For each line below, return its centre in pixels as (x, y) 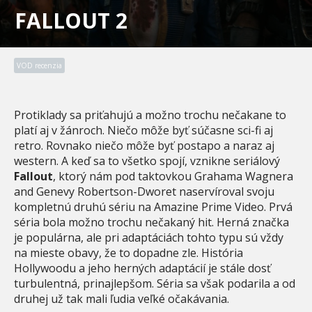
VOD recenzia (39, 65)
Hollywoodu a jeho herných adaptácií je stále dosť (142, 268)
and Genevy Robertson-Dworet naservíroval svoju (144, 191)
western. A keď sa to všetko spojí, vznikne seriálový (147, 161)
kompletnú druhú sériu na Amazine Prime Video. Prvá (153, 206)
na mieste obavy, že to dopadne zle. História (128, 252)
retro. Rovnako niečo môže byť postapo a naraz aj (144, 145)
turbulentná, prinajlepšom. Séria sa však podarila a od (155, 283)
